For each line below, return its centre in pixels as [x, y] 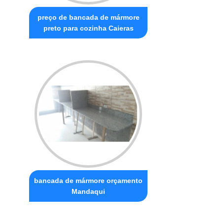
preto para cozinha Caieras [88, 28]
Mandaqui [89, 191]
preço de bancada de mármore [88, 17]
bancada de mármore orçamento [89, 180]
